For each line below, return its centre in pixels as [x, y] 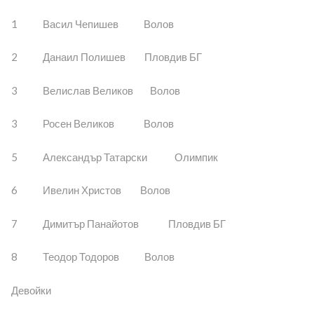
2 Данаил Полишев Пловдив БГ [106, 57]
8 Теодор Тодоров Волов [93, 257]
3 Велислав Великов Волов [95, 90]
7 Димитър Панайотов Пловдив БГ [118, 223]
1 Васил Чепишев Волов [92, 23]
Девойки [31, 290]
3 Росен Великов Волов [92, 124]
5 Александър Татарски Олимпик [114, 157]
